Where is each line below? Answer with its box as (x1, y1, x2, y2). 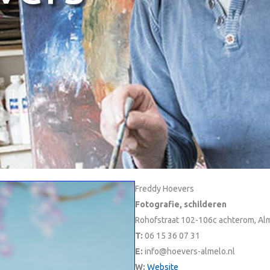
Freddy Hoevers (135, 184, 194, 193)
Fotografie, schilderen (135, 199, 227, 209)
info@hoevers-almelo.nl (145, 246, 235, 256)
